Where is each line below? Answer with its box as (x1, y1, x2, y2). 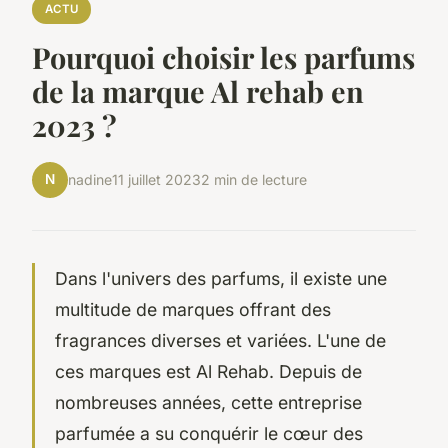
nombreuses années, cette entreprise (55, 391, 362, 413)
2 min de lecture (201, 171, 307, 189)
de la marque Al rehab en (32, 71, 364, 110)
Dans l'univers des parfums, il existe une (55, 267, 387, 289)
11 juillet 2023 (112, 171, 201, 189)
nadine (68, 171, 112, 189)
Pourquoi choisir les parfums (32, 37, 415, 76)
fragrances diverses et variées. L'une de (55, 329, 386, 351)
